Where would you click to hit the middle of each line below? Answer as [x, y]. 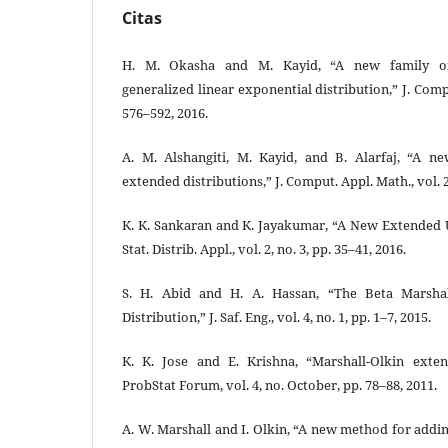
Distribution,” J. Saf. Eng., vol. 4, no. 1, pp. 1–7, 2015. [276, 317]
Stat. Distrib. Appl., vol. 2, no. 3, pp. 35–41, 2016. [264, 249]
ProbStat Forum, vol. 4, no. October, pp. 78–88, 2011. [279, 385]
